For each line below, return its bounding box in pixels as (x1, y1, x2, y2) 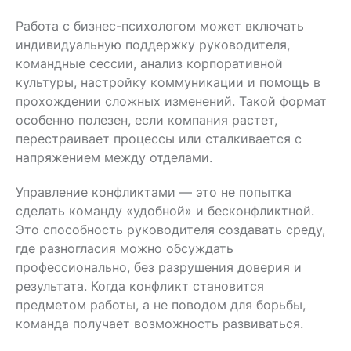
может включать (196, 17, 304, 34)
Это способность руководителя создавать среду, (16, 221, 325, 237)
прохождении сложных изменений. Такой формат (16, 92, 327, 109)
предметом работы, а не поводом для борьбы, (16, 296, 306, 313)
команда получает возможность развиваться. (16, 315, 303, 331)
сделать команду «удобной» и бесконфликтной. (16, 202, 314, 219)
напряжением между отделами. (16, 149, 212, 165)
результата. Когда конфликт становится (16, 277, 264, 294)
